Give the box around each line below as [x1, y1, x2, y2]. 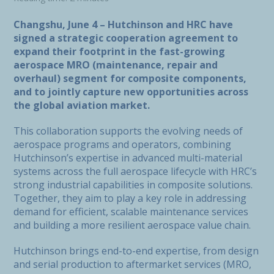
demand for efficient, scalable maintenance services [13, 205, 248, 218]
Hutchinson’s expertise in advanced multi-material [13, 151, 242, 165]
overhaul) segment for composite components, [13, 72, 246, 85]
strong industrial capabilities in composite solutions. [13, 178, 253, 191]
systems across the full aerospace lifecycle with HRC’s [13, 165, 257, 178]
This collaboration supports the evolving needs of [13, 124, 243, 138]
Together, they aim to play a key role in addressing [13, 191, 246, 205]
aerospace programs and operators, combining [13, 138, 231, 151]
